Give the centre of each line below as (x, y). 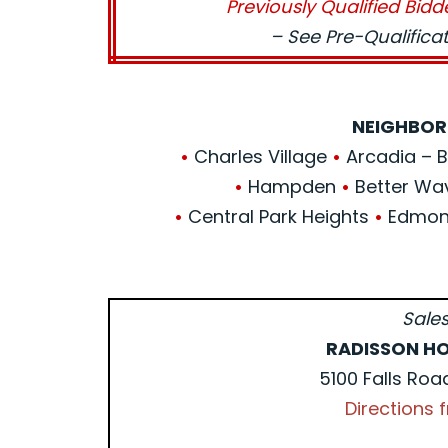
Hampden (292, 186)
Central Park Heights (279, 216)
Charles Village (261, 156)
